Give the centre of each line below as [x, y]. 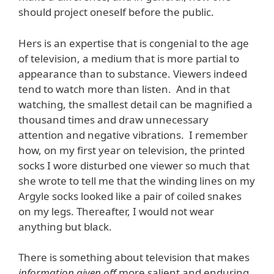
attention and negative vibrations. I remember [133, 135]
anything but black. [65, 226]
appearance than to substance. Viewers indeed [133, 73]
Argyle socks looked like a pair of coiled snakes [130, 196]
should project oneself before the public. [116, 12]
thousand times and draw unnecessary [113, 119]
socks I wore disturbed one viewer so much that [134, 165]
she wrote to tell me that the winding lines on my [137, 180]
